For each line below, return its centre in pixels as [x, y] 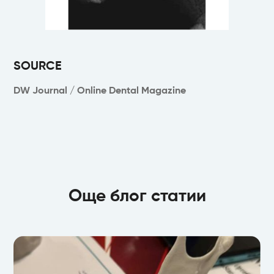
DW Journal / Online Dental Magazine [100, 91]
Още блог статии [137, 197]
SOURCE [38, 67]
